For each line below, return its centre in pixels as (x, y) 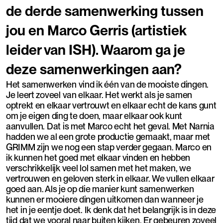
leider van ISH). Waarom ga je (96, 50)
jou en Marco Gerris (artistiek (96, 30)
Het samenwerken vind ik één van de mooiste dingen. (108, 84)
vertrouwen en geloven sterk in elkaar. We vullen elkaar (110, 178)
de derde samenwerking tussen (105, 11)
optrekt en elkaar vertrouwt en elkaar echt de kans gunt (111, 105)
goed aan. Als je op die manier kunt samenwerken (100, 189)
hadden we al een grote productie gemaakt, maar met (108, 136)
